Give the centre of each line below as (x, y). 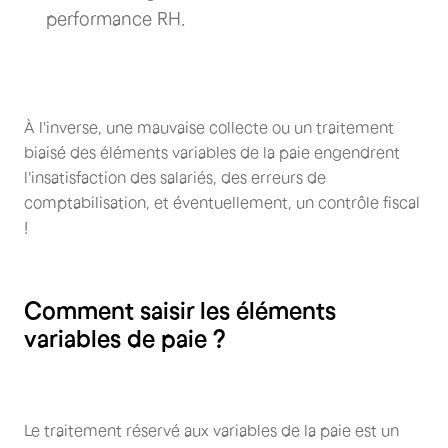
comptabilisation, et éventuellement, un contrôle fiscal (222, 201)
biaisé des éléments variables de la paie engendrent (212, 151)
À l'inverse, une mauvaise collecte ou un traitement (209, 126)
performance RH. (115, 19)
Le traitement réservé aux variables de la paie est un (211, 429)
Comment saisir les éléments (180, 310)
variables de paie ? (125, 338)
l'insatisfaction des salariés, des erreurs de (175, 176)
